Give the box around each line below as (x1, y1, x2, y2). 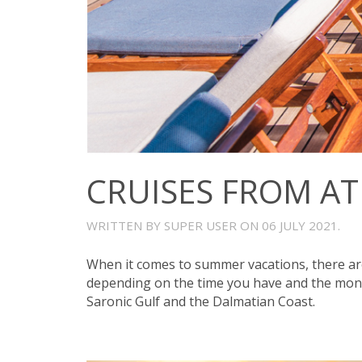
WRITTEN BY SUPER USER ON (86, 217, 262, 234)
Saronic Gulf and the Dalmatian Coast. (86, 292, 315, 310)
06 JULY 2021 (262, 217, 338, 234)
